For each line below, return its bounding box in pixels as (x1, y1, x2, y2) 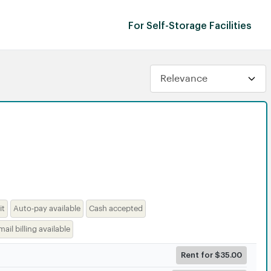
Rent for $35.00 (181, 251, 242, 259)
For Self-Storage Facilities (128, 21, 252, 31)
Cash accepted (88, 204, 143, 212)
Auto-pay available (13, 204, 80, 212)
